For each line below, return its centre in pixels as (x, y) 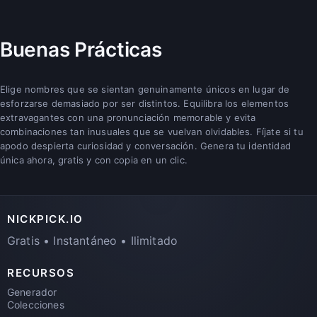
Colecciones (36, 304)
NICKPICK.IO (45, 219)
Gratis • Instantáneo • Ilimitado (93, 240)
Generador (32, 292)
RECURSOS (41, 272)
